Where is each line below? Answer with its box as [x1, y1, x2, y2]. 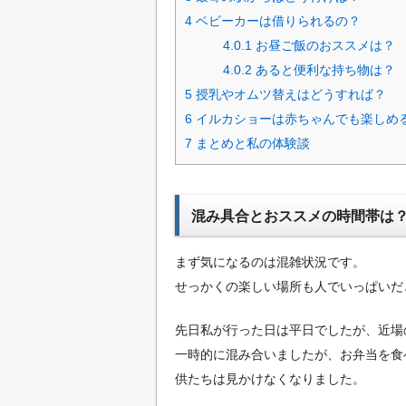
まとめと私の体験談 [192, 135, 310, 150]
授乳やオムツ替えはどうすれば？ [192, 86, 386, 101]
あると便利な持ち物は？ [252, 62, 396, 77]
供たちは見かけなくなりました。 [175, 372, 365, 387]
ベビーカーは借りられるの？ [192, 13, 361, 28]
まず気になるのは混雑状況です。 [175, 254, 365, 269]
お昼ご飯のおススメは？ [252, 37, 396, 53]
